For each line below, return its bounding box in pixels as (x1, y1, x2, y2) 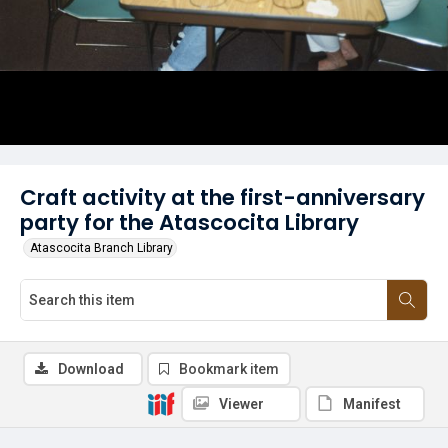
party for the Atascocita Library (20, 207, 359, 238)
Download (58, 361, 124, 377)
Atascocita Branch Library (30, 241, 173, 255)
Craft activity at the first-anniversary (20, 182, 425, 213)
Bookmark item (179, 361, 279, 377)
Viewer (219, 396, 264, 412)
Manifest (343, 396, 401, 412)
